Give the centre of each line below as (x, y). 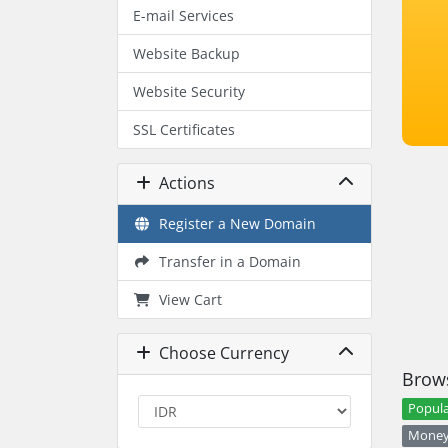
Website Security (189, 91)
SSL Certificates (184, 129)
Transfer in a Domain (225, 261)
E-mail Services (183, 15)
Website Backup (186, 53)
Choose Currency (219, 353)
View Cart (186, 299)
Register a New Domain (233, 223)
